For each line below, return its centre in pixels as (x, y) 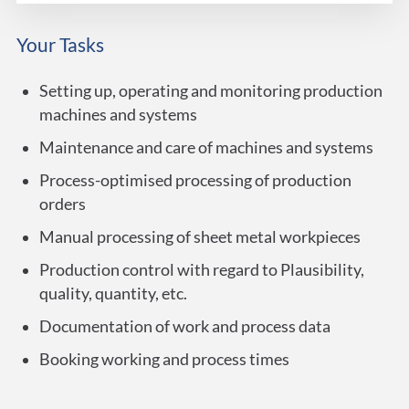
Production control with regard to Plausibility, (201, 270)
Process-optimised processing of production (195, 181)
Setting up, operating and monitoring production (210, 91)
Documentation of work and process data (184, 327)
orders (62, 204)
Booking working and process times (164, 360)
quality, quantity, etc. (113, 294)
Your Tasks (60, 44)
